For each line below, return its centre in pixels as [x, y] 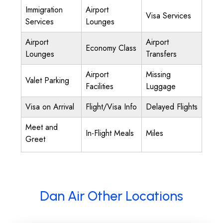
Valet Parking [47, 80]
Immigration [44, 10]
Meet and [42, 127]
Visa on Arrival [50, 107]
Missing [158, 74]
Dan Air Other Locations [111, 196]
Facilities [100, 86]
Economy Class [111, 48]
